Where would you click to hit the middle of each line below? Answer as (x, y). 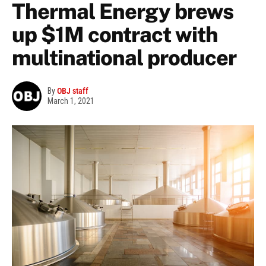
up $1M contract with (115, 35)
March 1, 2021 (71, 101)
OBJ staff (73, 91)
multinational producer (124, 58)
